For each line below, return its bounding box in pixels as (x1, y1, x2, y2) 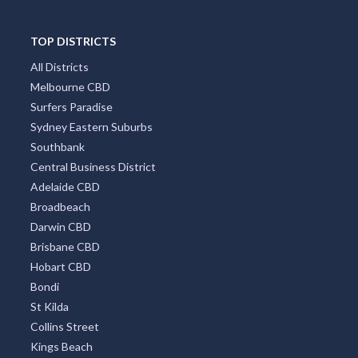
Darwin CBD (30, 219, 91, 233)
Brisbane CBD (30, 239, 100, 253)
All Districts (30, 59, 89, 74)
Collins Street (30, 319, 99, 333)
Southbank (30, 139, 85, 153)
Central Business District (30, 159, 156, 173)
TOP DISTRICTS (30, 34, 116, 48)
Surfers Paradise (30, 99, 113, 113)
